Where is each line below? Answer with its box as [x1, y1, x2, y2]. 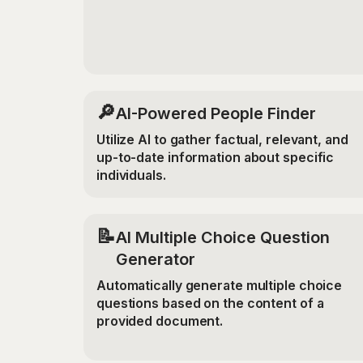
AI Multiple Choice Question [115, 227, 330, 247]
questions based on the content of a [96, 295, 324, 311]
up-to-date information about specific [96, 150, 335, 166]
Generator [115, 249, 195, 269]
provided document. [96, 313, 224, 329]
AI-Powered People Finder [115, 104, 316, 124]
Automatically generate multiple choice [96, 277, 343, 293]
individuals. [96, 168, 166, 184]
